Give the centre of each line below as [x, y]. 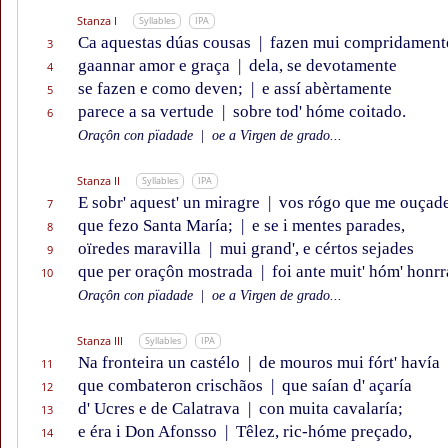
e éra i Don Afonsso [149, 432]
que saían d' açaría [345, 386]
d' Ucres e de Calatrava [161, 409]
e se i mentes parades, [326, 226]
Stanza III [100, 341]
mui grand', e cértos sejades [315, 249]
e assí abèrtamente [325, 89]
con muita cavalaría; [329, 409]
